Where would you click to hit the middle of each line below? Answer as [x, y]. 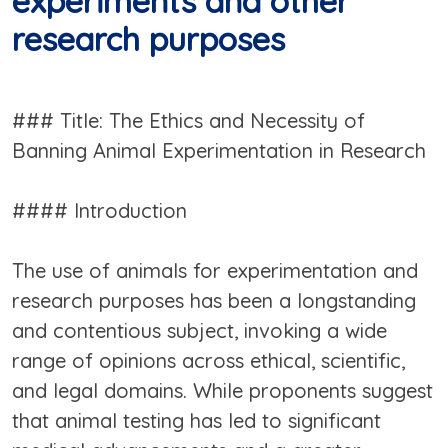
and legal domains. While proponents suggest [222, 391]
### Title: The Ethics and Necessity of [188, 121]
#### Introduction [99, 211]
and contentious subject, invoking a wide [199, 331]
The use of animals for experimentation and [215, 271]
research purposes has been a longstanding [214, 301]
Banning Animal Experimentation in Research [219, 151]
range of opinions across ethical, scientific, [208, 361]
